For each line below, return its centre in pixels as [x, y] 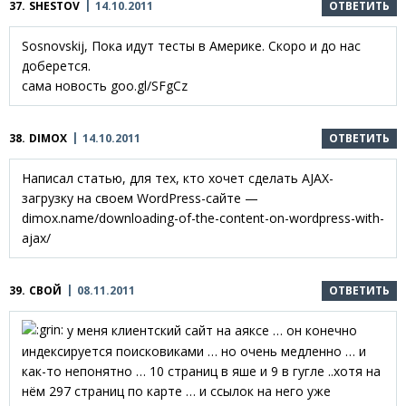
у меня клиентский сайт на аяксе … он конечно [210, 330]
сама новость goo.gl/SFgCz [105, 85]
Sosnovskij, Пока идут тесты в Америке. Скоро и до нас [191, 45]
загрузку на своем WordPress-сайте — [140, 198]
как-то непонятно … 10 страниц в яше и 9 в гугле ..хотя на [201, 372]
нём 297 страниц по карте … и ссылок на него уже [176, 391]
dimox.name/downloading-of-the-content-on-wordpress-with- [203, 217]
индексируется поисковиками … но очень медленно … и [194, 352]
